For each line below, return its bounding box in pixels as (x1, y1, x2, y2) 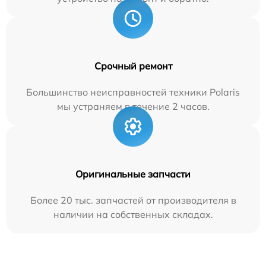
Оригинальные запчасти (75, 167, 191, 180)
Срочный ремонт (94, 59, 172, 72)
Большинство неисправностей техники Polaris (26, 85, 240, 98)
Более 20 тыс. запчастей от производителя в (30, 194, 236, 206)
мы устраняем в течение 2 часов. (56, 100, 210, 112)
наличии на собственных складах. (53, 208, 213, 220)
